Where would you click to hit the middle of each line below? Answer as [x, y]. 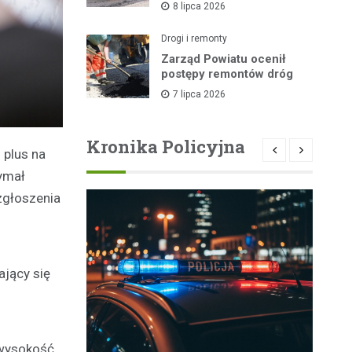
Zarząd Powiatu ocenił [224, 59]
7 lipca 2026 [200, 95]
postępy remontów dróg [227, 74]
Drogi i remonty [194, 39]
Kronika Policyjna [165, 147]
